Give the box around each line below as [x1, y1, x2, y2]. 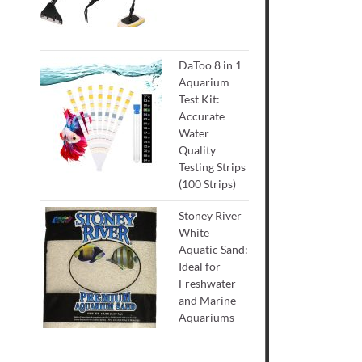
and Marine [179, 293, 237, 307]
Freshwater [179, 276, 237, 290]
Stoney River [179, 208, 242, 222]
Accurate [179, 108, 225, 123]
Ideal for [179, 259, 221, 273]
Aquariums [179, 310, 235, 324]
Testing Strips [179, 159, 246, 174]
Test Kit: [179, 91, 221, 106]
